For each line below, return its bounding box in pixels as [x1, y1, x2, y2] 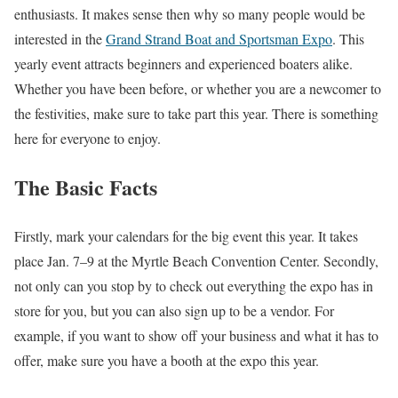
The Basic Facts [14, 171, 157, 203]
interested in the [14, 28, 106, 48]
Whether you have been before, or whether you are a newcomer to [14, 78, 381, 98]
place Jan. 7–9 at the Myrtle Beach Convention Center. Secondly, [14, 251, 378, 270]
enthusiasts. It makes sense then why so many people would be [14, 4, 365, 23]
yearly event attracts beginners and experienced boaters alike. [14, 53, 353, 73]
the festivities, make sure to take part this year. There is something [14, 103, 378, 123]
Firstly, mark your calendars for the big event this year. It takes [14, 226, 358, 245]
